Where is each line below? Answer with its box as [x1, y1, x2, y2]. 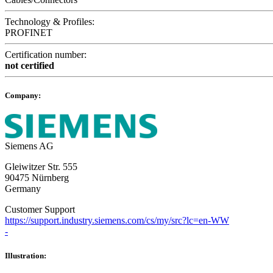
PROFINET [5, 27, 52, 38]
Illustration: [5, 250, 46, 260]
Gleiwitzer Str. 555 [5, 161, 77, 172]
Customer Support [5, 204, 75, 215]
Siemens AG [5, 141, 54, 152]
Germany [5, 183, 41, 194]
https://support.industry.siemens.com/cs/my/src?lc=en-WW [5, 215, 229, 226]
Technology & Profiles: [5, 16, 94, 27]
